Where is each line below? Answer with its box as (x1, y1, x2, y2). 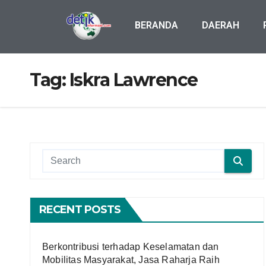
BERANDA (135, 20, 179, 31)
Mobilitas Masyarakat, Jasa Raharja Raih (42, 255, 220, 265)
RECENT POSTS (39, 203, 121, 216)
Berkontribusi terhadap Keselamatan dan (42, 242, 219, 252)
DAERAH (202, 20, 240, 31)
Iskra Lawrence (69, 69, 198, 91)
